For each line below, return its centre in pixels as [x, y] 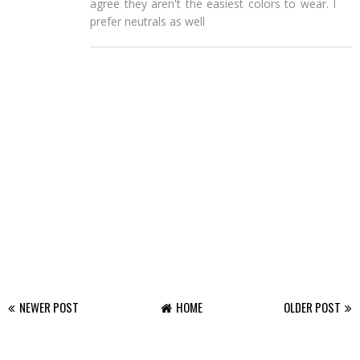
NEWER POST [49, 307]
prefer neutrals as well [147, 21]
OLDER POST [312, 307]
